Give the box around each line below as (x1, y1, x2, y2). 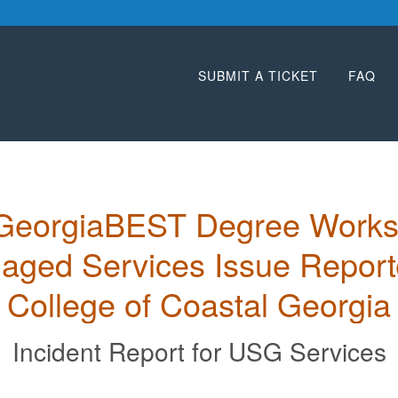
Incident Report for (12, 332, 228, 369)
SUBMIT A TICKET (198, 67, 318, 84)
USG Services (227, 332, 386, 369)
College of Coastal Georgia (7, 280, 391, 326)
